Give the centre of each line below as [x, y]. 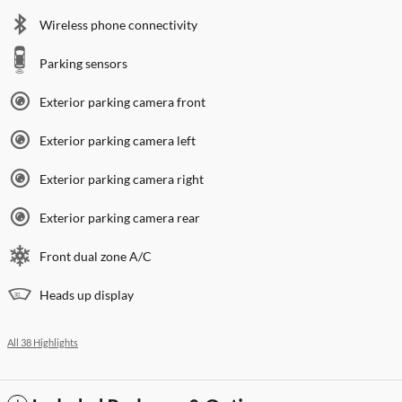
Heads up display [87, 295]
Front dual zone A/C [96, 257]
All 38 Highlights [43, 343]
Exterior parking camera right [122, 179]
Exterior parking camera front [122, 102]
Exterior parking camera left [118, 141]
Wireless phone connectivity [118, 25]
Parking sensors [83, 64]
